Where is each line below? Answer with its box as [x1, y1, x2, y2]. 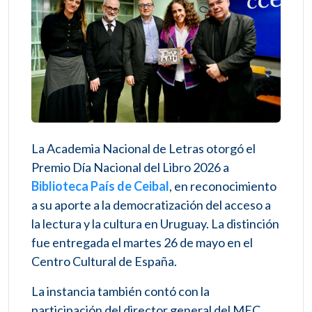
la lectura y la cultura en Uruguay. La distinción [31, 215, 279, 231]
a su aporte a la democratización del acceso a [31, 196, 271, 212]
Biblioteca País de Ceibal [31, 178, 169, 194]
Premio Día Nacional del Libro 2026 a [31, 159, 229, 175]
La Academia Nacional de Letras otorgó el [31, 140, 256, 156]
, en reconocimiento [169, 178, 276, 194]
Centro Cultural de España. [31, 253, 177, 269]
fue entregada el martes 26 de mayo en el [31, 234, 253, 250]
